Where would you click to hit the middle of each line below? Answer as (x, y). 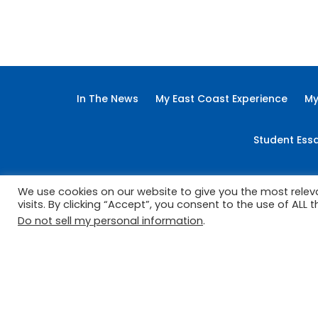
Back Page (235, 57)
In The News (107, 99)
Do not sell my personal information (110, 221)
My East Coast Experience (221, 99)
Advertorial (123, 57)
